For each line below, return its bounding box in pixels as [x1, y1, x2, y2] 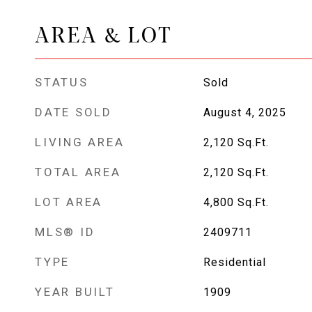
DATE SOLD [35, 105, 112, 119]
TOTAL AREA [35, 165, 121, 179]
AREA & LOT [35, 19, 173, 47]
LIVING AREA [35, 135, 125, 149]
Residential [203, 256, 266, 269]
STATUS [35, 75, 88, 89]
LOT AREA [35, 195, 102, 209]
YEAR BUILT [35, 285, 115, 299]
